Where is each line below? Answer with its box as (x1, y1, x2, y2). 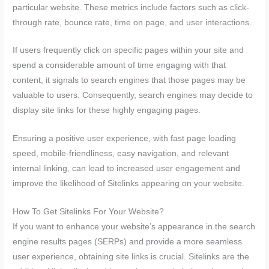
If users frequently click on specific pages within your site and (13, 46, 244, 55)
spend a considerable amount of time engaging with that (13, 61, 226, 70)
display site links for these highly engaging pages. (13, 106, 201, 115)
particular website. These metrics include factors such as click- (13, 2, 250, 12)
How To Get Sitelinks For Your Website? (13, 207, 165, 217)
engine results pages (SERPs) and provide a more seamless (13, 237, 243, 247)
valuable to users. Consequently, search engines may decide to (13, 91, 253, 100)
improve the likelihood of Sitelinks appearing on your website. (13, 179, 245, 189)
